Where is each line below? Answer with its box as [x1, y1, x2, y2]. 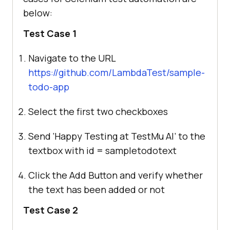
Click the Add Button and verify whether [28, 169, 203, 182]
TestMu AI [131, 130, 174, 143]
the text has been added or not [28, 183, 165, 196]
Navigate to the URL [28, 52, 116, 65]
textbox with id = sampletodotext [28, 144, 177, 157]
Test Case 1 [23, 27, 76, 40]
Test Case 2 [23, 204, 78, 217]
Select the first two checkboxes [28, 105, 168, 118]
